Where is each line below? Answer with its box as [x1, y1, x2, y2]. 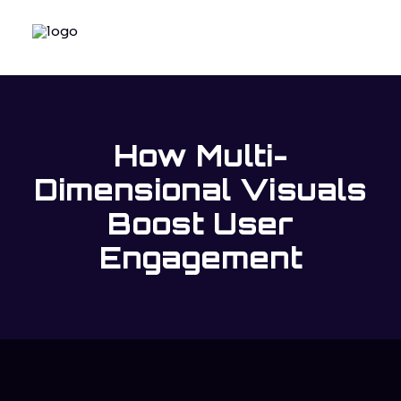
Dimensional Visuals [34, 172, 367, 208]
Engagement [98, 240, 303, 276]
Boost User [107, 206, 294, 242]
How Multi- [114, 138, 287, 174]
